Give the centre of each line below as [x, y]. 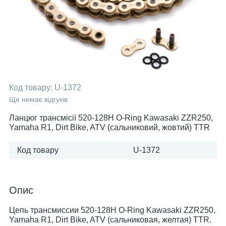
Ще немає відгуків [38, 99]
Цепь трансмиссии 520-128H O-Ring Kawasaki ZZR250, [112, 210]
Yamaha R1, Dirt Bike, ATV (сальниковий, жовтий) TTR [109, 127]
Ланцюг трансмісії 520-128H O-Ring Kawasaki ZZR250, [111, 118]
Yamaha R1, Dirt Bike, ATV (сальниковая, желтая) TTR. [110, 220]
